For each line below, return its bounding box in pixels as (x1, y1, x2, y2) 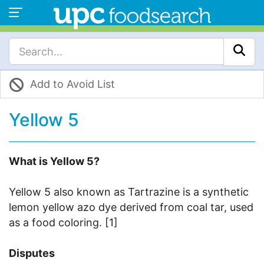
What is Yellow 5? (9, 155, 100, 168)
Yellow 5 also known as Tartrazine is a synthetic (9, 186, 249, 199)
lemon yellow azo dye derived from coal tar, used (9, 201, 253, 214)
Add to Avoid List (30, 78, 115, 90)
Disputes (9, 247, 55, 260)
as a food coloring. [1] (9, 216, 118, 229)
